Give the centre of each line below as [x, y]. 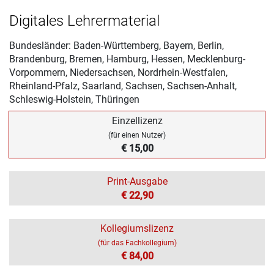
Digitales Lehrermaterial [84, 20]
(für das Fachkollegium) [137, 243]
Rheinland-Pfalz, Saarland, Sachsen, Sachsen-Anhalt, [123, 86]
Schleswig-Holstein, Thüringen [74, 99]
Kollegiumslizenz [137, 228]
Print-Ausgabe [137, 181]
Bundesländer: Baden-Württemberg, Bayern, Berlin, [117, 45]
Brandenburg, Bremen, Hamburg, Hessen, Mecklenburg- [127, 59]
